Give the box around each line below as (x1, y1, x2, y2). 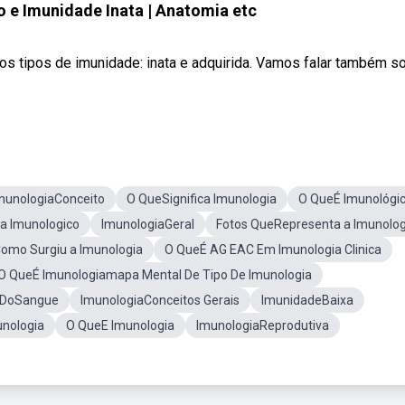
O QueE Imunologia (66, 318, 174, 333)
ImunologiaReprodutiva (196, 318, 329, 333)
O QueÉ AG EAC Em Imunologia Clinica (165, 242, 381, 257)
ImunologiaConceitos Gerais (80, 293, 240, 307)
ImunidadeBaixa (261, 293, 353, 307)
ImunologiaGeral (101, 217, 194, 231)
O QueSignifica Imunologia (127, 192, 277, 206)
